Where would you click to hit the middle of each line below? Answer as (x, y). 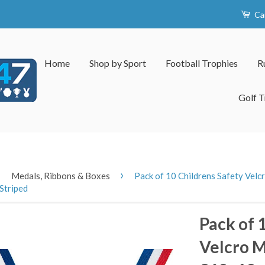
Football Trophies (202, 63)
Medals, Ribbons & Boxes (61, 176)
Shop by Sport (118, 63)
